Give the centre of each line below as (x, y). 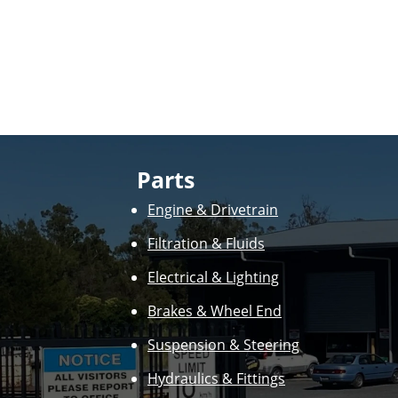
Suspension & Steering (223, 344)
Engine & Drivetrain (213, 209)
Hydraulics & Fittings (216, 378)
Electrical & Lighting (213, 277)
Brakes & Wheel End (215, 310)
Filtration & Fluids (206, 243)
